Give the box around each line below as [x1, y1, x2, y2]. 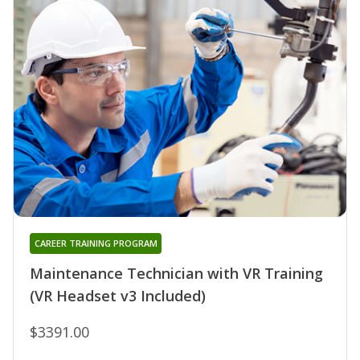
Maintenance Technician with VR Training [30, 263, 323, 283]
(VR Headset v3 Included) [30, 285, 206, 305]
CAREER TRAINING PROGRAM [34, 236, 157, 249]
